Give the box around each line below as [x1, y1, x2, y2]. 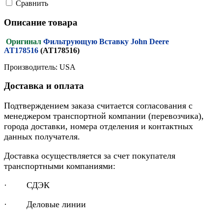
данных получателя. [4, 132, 80, 142]
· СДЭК [4, 180, 50, 191]
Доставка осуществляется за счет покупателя [4, 151, 175, 161]
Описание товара [4, 17, 78, 28]
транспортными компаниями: [4, 161, 115, 171]
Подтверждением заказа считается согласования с [4, 101, 192, 111]
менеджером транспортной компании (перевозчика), [4, 111, 204, 121]
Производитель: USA [4, 62, 76, 71]
